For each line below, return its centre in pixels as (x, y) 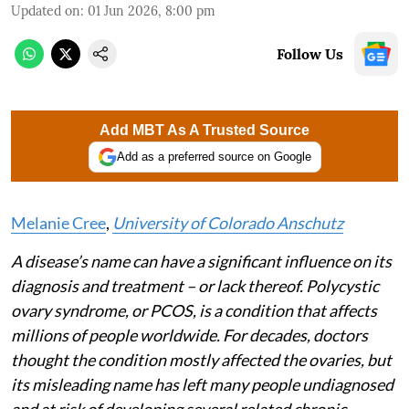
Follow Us (310, 53)
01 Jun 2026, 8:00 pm (152, 10)
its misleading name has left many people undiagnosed (202, 384)
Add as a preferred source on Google (214, 157)
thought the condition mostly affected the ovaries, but (201, 359)
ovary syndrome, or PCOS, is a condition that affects (194, 310)
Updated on (46, 10)
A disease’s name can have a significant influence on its (201, 261)
